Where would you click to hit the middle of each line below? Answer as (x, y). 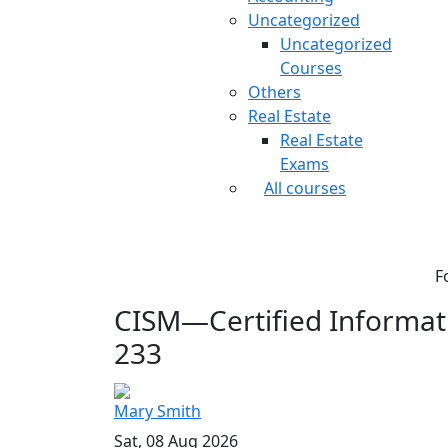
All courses (305, 187)
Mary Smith (157, 410)
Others (274, 91)
